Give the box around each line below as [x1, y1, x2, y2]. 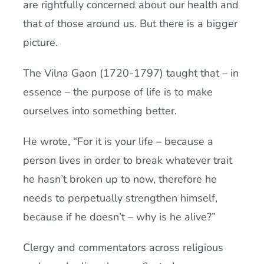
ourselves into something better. [22, 104, 177, 118]
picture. [22, 35, 58, 49]
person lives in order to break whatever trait [22, 153, 232, 167]
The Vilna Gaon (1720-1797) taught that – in [22, 66, 239, 80]
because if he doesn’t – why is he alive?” [22, 210, 216, 224]
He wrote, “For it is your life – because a [22, 134, 213, 148]
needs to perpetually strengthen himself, [22, 191, 217, 205]
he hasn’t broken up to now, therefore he [22, 172, 217, 186]
